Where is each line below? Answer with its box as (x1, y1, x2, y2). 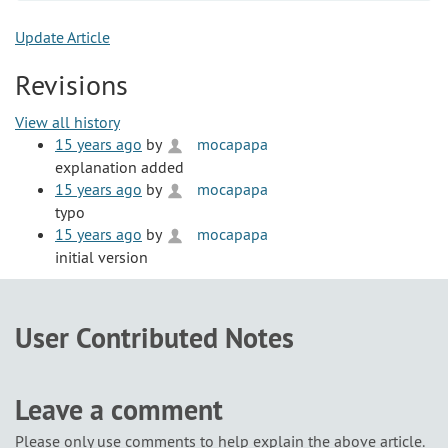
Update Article (15, 26, 110, 47)
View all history (15, 111, 120, 132)
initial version (55, 246, 148, 267)
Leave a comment (15, 391, 223, 428)
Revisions (15, 66, 128, 102)
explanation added (55, 156, 184, 177)
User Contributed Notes (15, 319, 294, 356)
